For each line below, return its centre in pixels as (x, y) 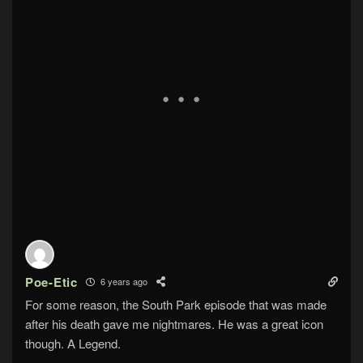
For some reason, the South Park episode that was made (176, 304)
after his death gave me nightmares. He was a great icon (174, 323)
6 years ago (122, 282)
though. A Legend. (73, 343)
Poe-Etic (51, 282)
